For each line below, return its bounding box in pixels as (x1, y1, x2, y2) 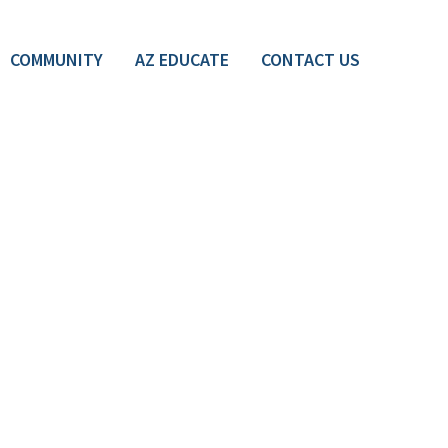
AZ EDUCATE (135, 48, 229, 71)
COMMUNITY (10, 48, 103, 71)
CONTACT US (261, 48, 360, 71)
